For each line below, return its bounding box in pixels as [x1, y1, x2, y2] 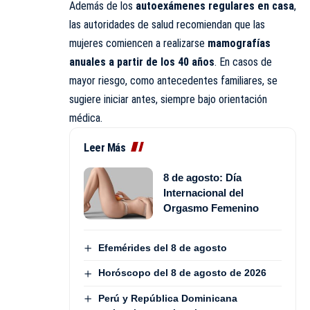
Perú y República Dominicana [98, 292, 237, 304]
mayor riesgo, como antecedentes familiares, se [69, 73, 277, 87]
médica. [69, 111, 102, 125]
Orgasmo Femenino [163, 202, 259, 215]
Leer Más [84, 140, 125, 154]
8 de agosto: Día [163, 172, 241, 184]
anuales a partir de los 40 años [69, 55, 215, 69]
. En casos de [215, 55, 272, 69]
